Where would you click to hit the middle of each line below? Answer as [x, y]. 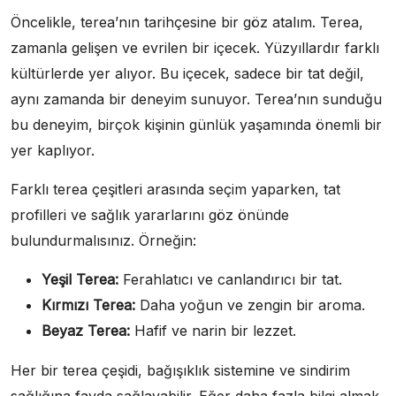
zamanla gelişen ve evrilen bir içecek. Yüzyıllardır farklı [195, 47]
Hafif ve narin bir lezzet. [213, 330]
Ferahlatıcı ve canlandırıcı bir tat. [230, 279]
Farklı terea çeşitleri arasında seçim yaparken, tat [175, 189]
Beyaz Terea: [86, 330]
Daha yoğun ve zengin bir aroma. [250, 305]
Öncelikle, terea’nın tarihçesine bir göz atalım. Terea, [187, 22]
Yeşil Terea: [80, 279]
